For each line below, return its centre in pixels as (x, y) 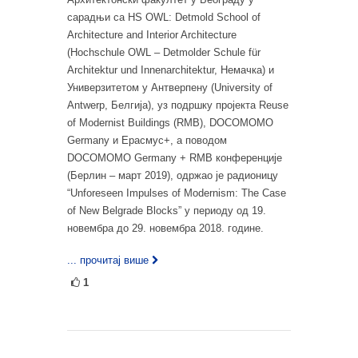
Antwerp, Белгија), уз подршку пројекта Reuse (178, 105)
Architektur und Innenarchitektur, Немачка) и (171, 70)
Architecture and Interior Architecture (152, 35)
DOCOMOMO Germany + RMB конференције (175, 158)
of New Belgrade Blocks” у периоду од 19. (167, 211)
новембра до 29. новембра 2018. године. (165, 229)
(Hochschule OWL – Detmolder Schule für (164, 53)
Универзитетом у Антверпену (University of (170, 88)
